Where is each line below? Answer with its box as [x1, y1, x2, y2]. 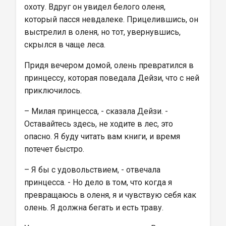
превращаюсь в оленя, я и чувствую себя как [24, 190, 198, 200]
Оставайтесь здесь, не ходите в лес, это [24, 119, 175, 129]
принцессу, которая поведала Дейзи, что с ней [24, 73, 201, 83]
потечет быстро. [24, 144, 84, 154]
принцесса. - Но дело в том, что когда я [24, 178, 174, 187]
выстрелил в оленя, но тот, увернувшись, [24, 27, 183, 37]
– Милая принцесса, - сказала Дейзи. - [24, 106, 170, 116]
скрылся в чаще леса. [24, 40, 105, 49]
